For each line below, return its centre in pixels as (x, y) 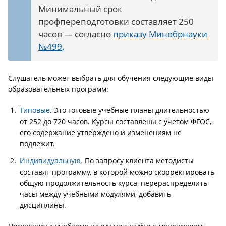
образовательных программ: (58, 89)
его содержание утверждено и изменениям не (101, 132)
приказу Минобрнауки (160, 34)
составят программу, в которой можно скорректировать (117, 172)
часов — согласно (76, 34)
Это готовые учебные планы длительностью (131, 110)
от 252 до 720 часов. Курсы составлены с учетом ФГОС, (116, 121)
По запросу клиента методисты (138, 161)
